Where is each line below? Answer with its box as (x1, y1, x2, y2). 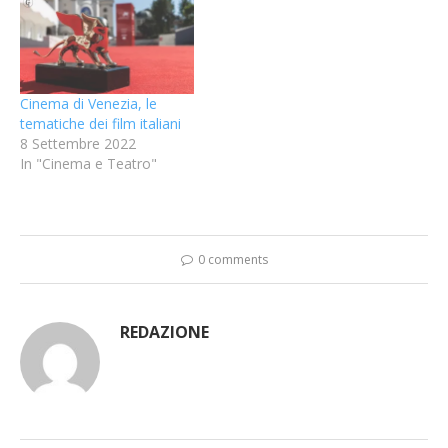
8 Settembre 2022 (20, 134, 136, 154)
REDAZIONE (120, 321, 209, 344)
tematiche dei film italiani (20, 114, 181, 134)
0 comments (197, 251, 268, 269)
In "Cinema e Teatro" (20, 154, 157, 174)
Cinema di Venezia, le (20, 94, 157, 114)
